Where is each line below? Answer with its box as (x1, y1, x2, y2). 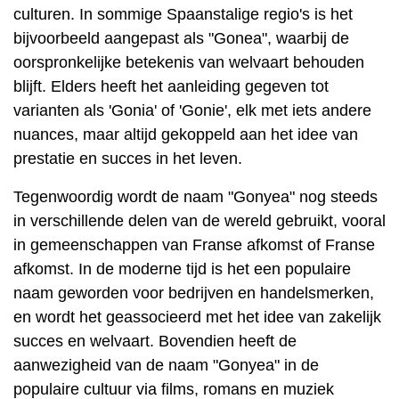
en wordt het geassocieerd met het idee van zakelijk (13, 308, 381, 326)
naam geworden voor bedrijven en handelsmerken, (13, 284, 374, 302)
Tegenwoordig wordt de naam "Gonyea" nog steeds (13, 188, 378, 206)
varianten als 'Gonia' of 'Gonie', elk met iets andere (13, 102, 371, 119)
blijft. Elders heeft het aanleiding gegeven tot (13, 77, 329, 95)
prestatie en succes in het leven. (13, 150, 242, 167)
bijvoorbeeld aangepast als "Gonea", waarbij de (13, 29, 349, 47)
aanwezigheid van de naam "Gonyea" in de (13, 356, 319, 374)
